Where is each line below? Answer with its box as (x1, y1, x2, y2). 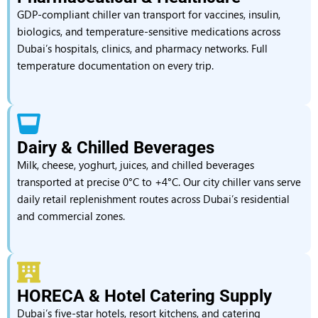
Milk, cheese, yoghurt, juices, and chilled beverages (17, 158, 254, 172)
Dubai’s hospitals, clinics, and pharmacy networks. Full (17, 41, 268, 55)
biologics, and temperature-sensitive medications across (17, 24, 280, 38)
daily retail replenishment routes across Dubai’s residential (17, 192, 290, 206)
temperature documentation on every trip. (17, 58, 214, 72)
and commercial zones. (17, 209, 125, 223)
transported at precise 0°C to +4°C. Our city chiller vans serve (17, 175, 301, 189)
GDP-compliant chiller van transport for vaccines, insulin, (17, 7, 280, 21)
